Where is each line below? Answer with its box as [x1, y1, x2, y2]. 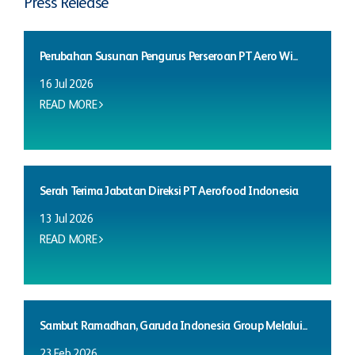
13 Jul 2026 [40, 212, 94, 225]
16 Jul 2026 [40, 78, 94, 90]
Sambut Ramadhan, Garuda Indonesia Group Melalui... [40, 319, 307, 332]
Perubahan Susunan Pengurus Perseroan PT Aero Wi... [40, 50, 298, 63]
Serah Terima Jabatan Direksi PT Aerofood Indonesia [40, 185, 299, 197]
